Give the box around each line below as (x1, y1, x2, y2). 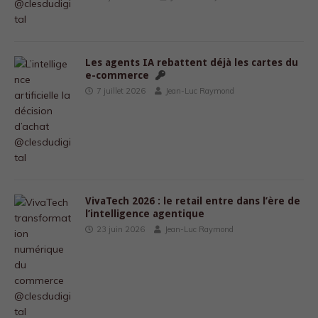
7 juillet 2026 (97, 86, 146, 96)
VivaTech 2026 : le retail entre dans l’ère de (85, 195, 300, 207)
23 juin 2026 (97, 224, 145, 234)
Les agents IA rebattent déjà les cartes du (85, 57, 298, 68)
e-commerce (85, 70, 152, 81)
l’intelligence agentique (85, 208, 204, 219)
